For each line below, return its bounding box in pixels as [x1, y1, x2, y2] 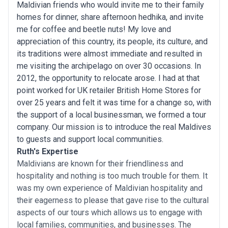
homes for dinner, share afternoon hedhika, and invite [17, 12, 204, 22]
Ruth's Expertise [17, 147, 78, 156]
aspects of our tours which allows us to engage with [17, 208, 202, 217]
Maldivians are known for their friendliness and [17, 159, 183, 168]
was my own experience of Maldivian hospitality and [17, 183, 203, 193]
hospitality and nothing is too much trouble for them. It [17, 171, 208, 181]
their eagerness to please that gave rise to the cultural [17, 195, 209, 205]
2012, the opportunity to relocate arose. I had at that [17, 73, 199, 83]
